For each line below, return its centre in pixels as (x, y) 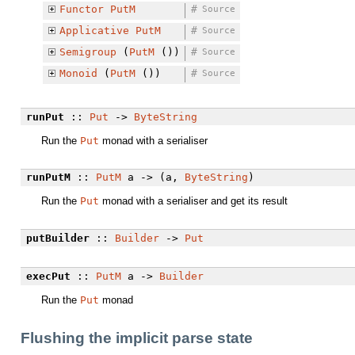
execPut (48, 276)
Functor (81, 10)
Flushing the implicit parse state (137, 338)
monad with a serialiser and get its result (193, 201)
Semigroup (88, 52)
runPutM (48, 177)
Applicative (94, 31)
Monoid (78, 74)
